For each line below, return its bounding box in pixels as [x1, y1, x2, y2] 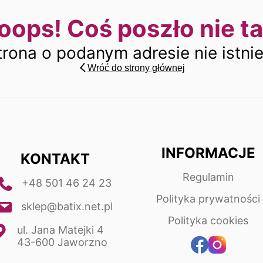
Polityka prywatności [156, 193, 260, 205]
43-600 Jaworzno [16, 235, 107, 248]
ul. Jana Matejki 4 [16, 223, 104, 236]
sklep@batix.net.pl [21, 200, 113, 213]
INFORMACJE [161, 144, 255, 161]
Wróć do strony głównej [87, 63, 185, 73]
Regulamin [182, 171, 234, 183]
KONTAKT [20, 150, 90, 167]
